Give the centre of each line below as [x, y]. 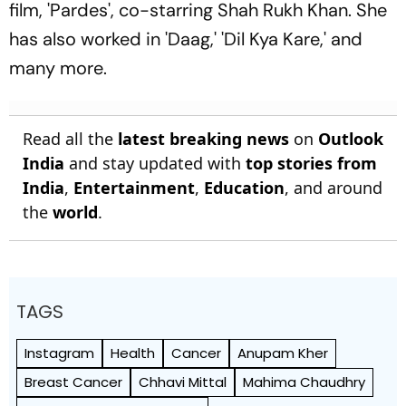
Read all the [70, 139]
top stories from [311, 164]
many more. [60, 68]
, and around [333, 188]
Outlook [351, 139]
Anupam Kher [283, 353]
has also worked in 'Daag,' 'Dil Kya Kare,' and [186, 39]
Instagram [59, 353]
